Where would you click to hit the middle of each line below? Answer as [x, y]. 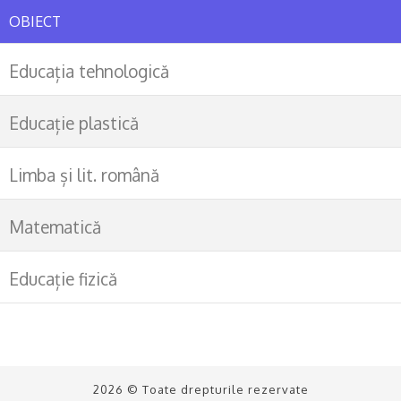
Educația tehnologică [89, 70]
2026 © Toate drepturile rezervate [200, 389]
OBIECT [35, 21]
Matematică [55, 226]
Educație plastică [74, 122]
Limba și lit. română [84, 174]
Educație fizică [63, 278]
